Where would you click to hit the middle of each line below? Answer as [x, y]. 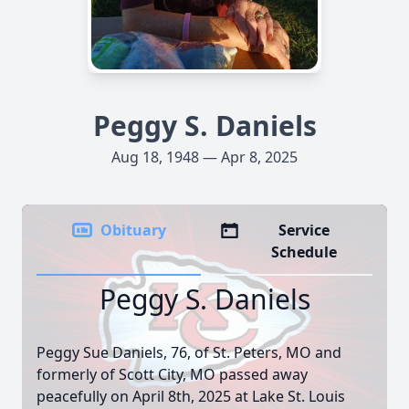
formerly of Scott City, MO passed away [172, 374]
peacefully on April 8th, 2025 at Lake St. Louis [191, 396]
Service [304, 230]
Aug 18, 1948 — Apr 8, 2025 [204, 157]
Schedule [304, 252]
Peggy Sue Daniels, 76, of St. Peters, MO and [189, 352]
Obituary [133, 230]
